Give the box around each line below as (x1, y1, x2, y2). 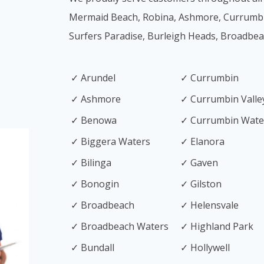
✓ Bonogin (71, 177, 119, 190)
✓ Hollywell (180, 241, 230, 254)
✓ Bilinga (71, 156, 111, 169)
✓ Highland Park (180, 220, 253, 233)
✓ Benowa (71, 114, 117, 127)
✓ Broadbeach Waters (71, 220, 169, 233)
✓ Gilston (180, 177, 222, 190)
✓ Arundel (71, 71, 115, 84)
